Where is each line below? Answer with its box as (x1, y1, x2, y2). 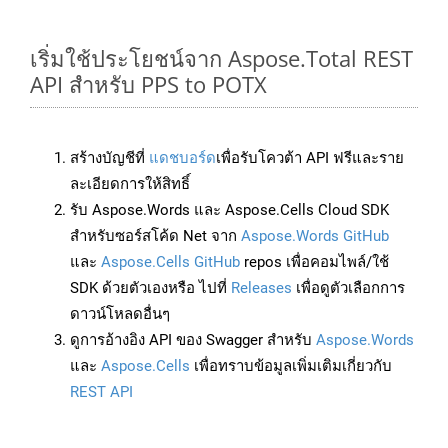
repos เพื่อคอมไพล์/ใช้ (240, 253, 389, 272)
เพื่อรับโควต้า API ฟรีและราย (216, 149, 404, 168)
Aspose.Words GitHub (241, 227, 389, 246)
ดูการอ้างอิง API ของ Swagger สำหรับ (70, 331, 316, 350)
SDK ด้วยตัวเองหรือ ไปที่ (70, 279, 231, 298)
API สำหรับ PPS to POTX (30, 69, 267, 100)
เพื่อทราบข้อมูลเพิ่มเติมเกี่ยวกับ (190, 357, 392, 376)
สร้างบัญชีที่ (70, 149, 149, 168)
